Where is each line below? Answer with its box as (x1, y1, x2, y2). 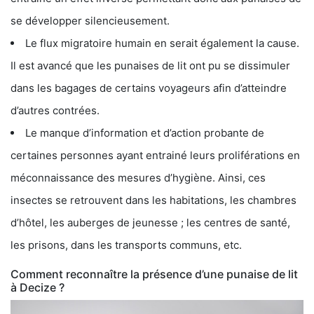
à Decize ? (11, 280, 64, 294)
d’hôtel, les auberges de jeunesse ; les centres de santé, (11, 215, 290, 229)
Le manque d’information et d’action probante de (25, 125, 264, 139)
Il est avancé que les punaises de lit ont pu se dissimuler (11, 58, 290, 72)
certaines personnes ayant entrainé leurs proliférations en (11, 148, 300, 162)
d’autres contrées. (11, 103, 100, 117)
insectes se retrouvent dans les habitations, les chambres (11, 193, 296, 207)
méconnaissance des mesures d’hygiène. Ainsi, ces (11, 170, 266, 184)
